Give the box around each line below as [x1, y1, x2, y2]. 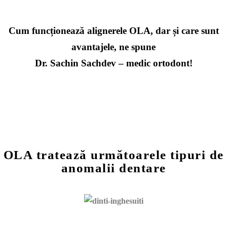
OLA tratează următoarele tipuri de [3, 147, 224, 162]
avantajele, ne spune [71, 41, 156, 52]
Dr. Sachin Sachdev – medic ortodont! [34, 57, 193, 68]
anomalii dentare [61, 161, 166, 175]
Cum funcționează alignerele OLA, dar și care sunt [8, 25, 219, 36]
